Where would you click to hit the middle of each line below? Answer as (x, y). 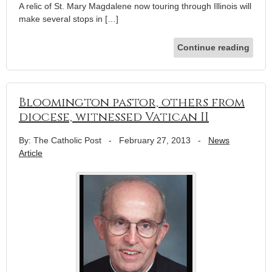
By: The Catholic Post (60, 140)
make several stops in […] (69, 19)
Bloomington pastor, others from (132, 102)
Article (31, 153)
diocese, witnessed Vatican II (114, 117)
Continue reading (213, 47)
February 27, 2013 (155, 140)
